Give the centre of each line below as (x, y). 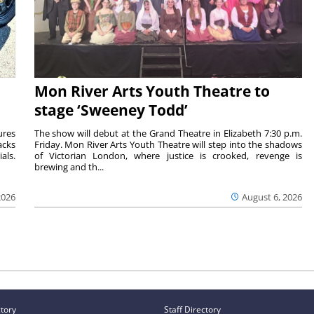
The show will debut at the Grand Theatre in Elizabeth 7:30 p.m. (168, 133)
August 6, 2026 (272, 197)
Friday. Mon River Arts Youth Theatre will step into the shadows (168, 144)
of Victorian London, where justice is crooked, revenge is (168, 155)
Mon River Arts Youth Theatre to (152, 91)
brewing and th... (69, 166)
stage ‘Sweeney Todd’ (111, 110)
